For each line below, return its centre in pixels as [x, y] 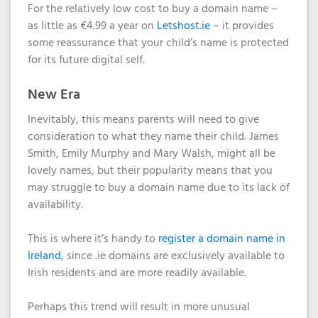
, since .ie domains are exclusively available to [173, 256]
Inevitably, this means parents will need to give [143, 120]
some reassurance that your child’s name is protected [158, 43]
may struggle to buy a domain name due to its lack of [159, 188]
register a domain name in [222, 239]
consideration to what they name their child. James [153, 137]
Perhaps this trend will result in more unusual [139, 307]
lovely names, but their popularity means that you [150, 171]
